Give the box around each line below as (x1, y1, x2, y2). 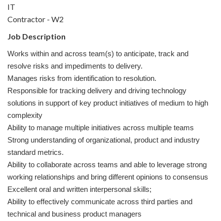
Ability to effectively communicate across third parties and (7, 197, 192, 206)
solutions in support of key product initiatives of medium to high (7, 99, 208, 107)
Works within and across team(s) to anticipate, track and (7, 49, 188, 58)
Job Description (7, 32, 66, 41)
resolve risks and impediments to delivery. (7, 62, 143, 70)
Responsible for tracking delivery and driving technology (7, 86, 186, 95)
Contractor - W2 (7, 14, 64, 24)
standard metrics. (7, 148, 64, 156)
